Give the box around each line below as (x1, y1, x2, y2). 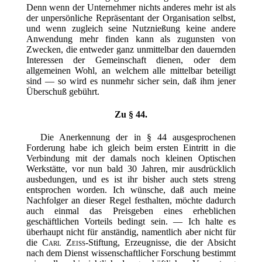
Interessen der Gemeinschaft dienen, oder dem (26, 54, 236, 65)
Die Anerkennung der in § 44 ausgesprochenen (40, 132, 236, 143)
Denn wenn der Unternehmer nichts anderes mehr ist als (26, 2, 236, 12)
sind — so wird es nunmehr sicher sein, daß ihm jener (26, 75, 236, 86)
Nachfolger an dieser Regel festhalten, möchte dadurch (26, 195, 236, 206)
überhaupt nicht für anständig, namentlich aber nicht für (26, 227, 236, 237)
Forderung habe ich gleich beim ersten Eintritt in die (26, 143, 236, 153)
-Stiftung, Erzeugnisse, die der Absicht (85, 237, 236, 248)
